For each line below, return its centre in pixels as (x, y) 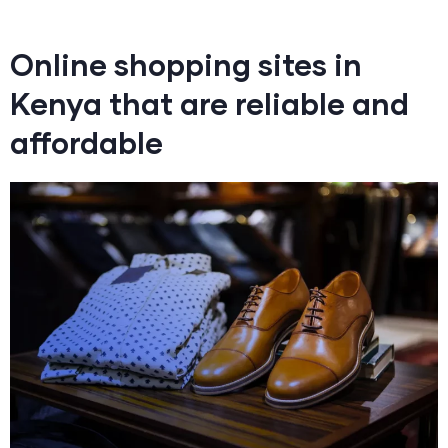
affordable (86, 141)
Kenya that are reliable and (209, 102)
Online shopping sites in (186, 63)
